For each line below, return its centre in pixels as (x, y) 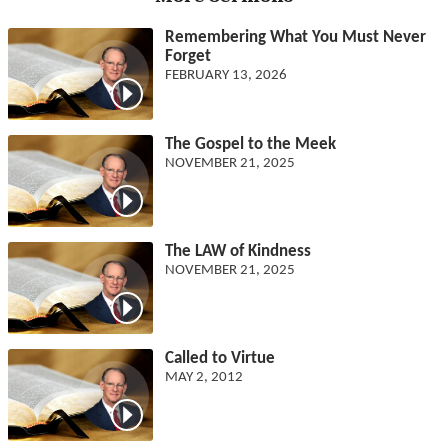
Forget (187, 57)
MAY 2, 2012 (203, 378)
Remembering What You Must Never (295, 38)
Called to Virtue (219, 359)
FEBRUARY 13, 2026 (225, 76)
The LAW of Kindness (237, 252)
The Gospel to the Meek (250, 145)
